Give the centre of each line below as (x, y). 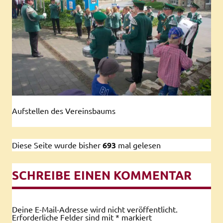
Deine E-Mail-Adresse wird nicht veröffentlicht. (95, 209)
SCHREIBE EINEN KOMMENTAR (102, 175)
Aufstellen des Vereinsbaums (64, 111)
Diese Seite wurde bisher (56, 145)
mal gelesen (139, 145)
